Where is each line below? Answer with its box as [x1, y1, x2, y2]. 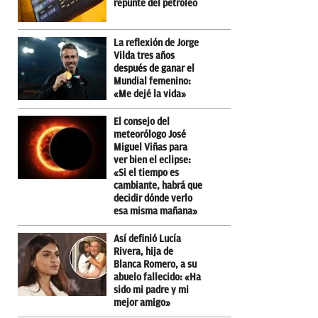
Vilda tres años [114, 50, 175, 61]
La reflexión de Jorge [114, 37, 199, 48]
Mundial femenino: [114, 75, 191, 87]
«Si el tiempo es [114, 167, 179, 178]
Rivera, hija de [114, 246, 173, 257]
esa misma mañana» [114, 205, 197, 216]
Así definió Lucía [114, 233, 181, 244]
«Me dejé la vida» [114, 88, 186, 99]
